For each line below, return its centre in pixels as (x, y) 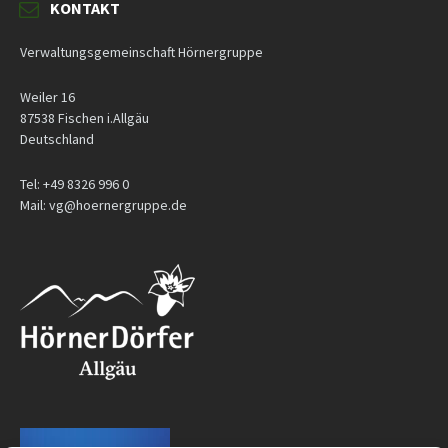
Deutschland (57, 139)
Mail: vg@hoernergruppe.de (103, 205)
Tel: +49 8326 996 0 (74, 184)
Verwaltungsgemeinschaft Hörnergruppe (141, 52)
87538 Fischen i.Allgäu (84, 118)
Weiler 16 (47, 97)
